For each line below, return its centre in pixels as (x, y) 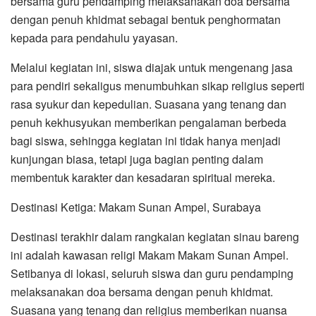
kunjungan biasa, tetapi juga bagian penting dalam (137, 159)
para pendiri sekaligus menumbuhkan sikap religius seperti (158, 86)
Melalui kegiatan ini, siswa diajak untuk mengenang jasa (152, 68)
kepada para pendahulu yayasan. (94, 38)
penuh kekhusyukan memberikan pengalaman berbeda (148, 123)
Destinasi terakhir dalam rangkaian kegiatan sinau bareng (155, 237)
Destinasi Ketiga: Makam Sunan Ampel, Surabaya (136, 207)
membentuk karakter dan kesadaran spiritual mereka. (143, 178)
